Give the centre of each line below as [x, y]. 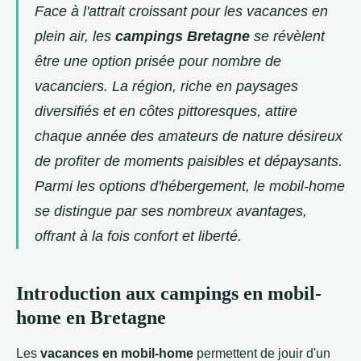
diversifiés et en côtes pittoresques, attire [166, 112]
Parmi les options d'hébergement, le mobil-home [190, 187]
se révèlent [287, 37]
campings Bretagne [183, 37]
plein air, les [75, 37]
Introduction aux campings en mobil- [169, 294]
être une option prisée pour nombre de [158, 62]
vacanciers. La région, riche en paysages [166, 87]
